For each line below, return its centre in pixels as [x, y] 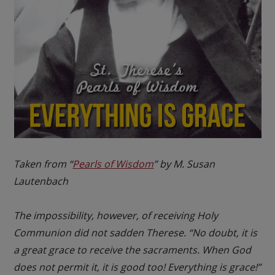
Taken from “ [43, 164]
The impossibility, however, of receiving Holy [116, 215]
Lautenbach [41, 181]
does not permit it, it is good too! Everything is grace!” [137, 267]
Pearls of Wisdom [113, 164]
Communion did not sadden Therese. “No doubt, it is [136, 232]
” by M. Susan [184, 164]
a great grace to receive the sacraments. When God [133, 250]
